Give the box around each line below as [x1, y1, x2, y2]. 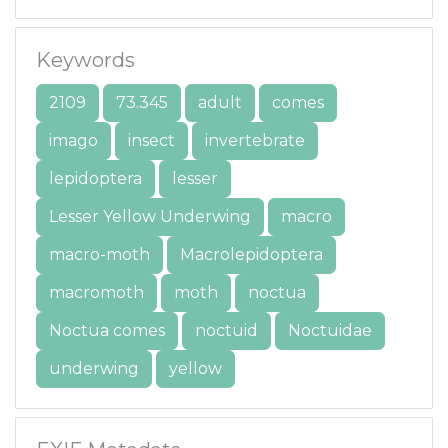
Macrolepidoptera [180, 245, 323, 265]
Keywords [36, 48, 135, 73]
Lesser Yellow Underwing [49, 207, 251, 227]
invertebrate [205, 131, 305, 151]
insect [128, 131, 175, 151]
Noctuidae [288, 321, 372, 341]
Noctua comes [49, 321, 165, 341]
